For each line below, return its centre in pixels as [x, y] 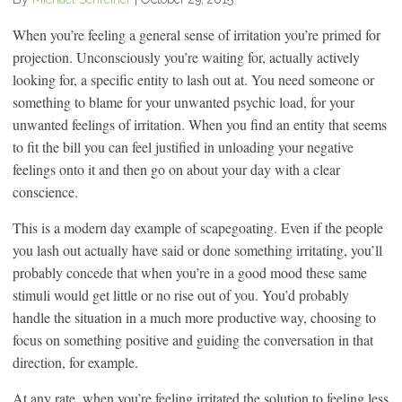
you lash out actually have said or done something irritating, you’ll [197, 249]
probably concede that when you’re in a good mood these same [190, 272]
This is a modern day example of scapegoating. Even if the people [198, 227]
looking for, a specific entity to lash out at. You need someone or [193, 79]
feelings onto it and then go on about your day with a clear [176, 169]
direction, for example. [75, 362]
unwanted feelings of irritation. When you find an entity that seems [200, 124]
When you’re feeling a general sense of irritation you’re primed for [197, 34]
